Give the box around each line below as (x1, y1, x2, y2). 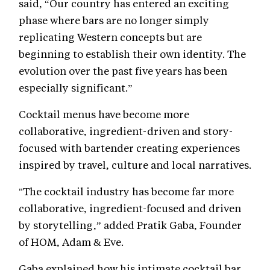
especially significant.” (19, 81, 133, 95)
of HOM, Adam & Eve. (19, 235, 124, 249)
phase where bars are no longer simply (19, 13, 209, 27)
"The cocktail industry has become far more (19, 184, 234, 198)
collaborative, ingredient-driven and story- (19, 124, 233, 138)
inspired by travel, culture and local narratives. (19, 158, 251, 172)
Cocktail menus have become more (19, 107, 189, 121)
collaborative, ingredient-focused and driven (19, 201, 241, 215)
